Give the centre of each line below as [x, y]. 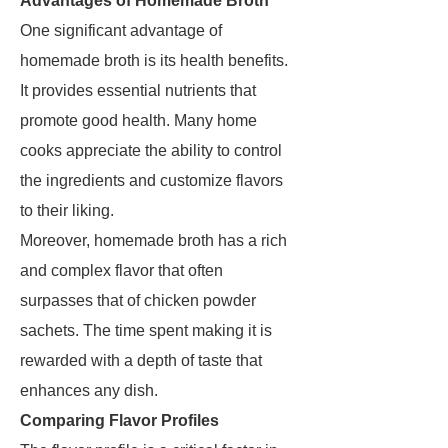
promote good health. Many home [138, 120]
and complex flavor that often [121, 270]
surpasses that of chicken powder [138, 300]
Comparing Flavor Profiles [119, 420]
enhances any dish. [89, 390]
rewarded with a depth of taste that [141, 360]
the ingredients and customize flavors [151, 180]
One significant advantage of [121, 30]
